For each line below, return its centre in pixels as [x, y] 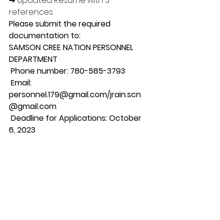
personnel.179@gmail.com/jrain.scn [75, 95]
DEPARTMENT [33, 59]
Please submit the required [61, 24]
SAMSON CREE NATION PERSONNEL [72, 47]
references [32, 12]
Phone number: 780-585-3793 [68, 71]
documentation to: [46, 36]
